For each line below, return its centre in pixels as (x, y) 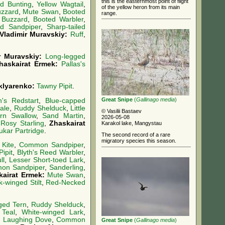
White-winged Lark (52, 212)
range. (109, 13)
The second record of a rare (136, 135)
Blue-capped (65, 100)
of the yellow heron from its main (141, 7)
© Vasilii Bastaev (122, 111)
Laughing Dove (27, 220)
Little (78, 108)
